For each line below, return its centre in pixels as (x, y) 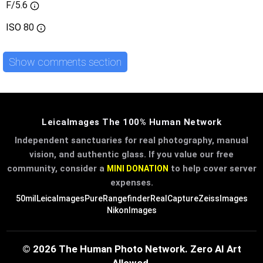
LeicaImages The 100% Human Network (131, 122)
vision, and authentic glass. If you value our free (131, 155)
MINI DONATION (137, 169)
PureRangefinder (117, 199)
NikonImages (131, 210)
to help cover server (212, 169)
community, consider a (57, 169)
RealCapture (174, 199)
